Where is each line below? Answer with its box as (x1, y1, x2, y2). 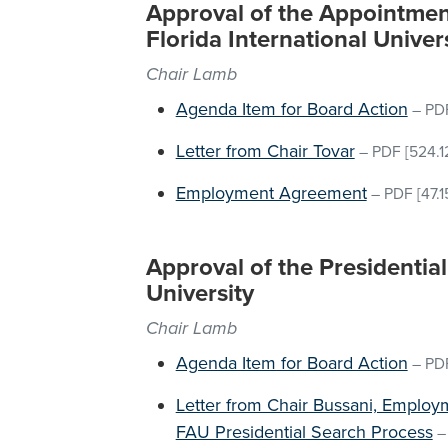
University (145, 279, 254, 308)
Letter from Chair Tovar (175, 140, 355, 162)
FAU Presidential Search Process (175, 421, 433, 443)
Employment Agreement (175, 182, 367, 204)
